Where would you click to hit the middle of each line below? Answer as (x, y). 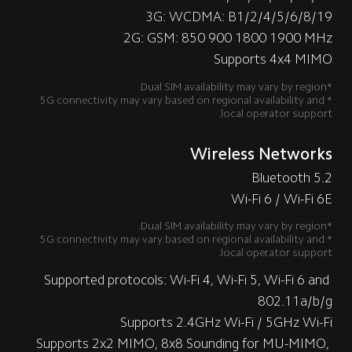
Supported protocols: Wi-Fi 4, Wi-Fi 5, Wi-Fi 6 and (189, 279)
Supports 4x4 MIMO (273, 59)
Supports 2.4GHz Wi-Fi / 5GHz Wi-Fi (227, 322)
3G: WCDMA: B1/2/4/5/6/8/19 (239, 17)
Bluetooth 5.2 (292, 177)
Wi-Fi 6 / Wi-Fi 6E (282, 198)
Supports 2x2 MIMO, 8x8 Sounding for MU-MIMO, (185, 343)
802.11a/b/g (295, 301)
